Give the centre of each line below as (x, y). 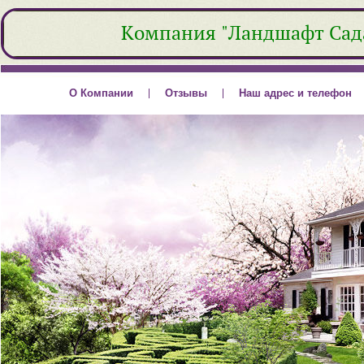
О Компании (101, 93)
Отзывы (186, 93)
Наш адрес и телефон (295, 93)
